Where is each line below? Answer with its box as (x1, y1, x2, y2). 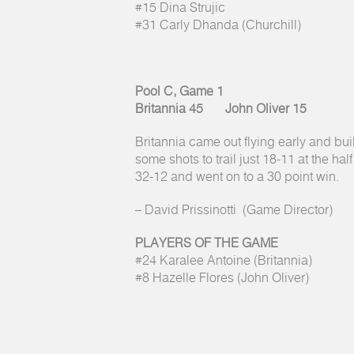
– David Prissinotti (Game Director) (135, 204, 333, 217)
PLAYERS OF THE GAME (135, 237, 278, 250)
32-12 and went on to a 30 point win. (135, 171, 339, 183)
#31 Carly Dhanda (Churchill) (135, 19, 301, 32)
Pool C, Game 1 (135, 85, 224, 98)
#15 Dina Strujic (135, 2, 225, 14)
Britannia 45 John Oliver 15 (135, 103, 307, 115)
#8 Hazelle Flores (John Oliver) (135, 272, 309, 284)
